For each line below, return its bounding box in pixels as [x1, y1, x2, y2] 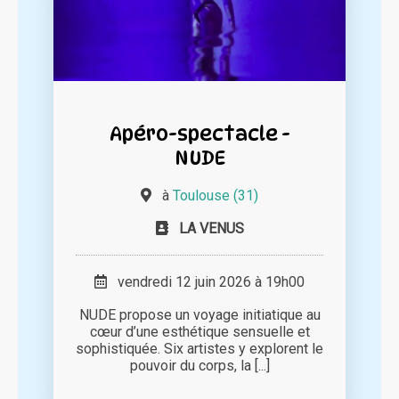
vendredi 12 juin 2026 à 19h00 [107, 273, 305, 291]
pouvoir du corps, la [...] [129, 357, 270, 375]
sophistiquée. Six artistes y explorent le [76, 340, 323, 358]
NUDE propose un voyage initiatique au [78, 306, 321, 324]
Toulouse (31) [173, 187, 258, 205]
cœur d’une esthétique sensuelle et [89, 323, 310, 341]
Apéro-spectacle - [109, 121, 290, 146]
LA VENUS [178, 220, 244, 238]
